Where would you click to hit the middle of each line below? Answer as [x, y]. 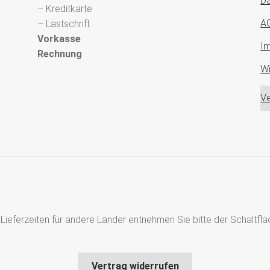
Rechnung [60, 54]
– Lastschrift [64, 24]
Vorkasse [59, 39]
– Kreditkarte [65, 8]
